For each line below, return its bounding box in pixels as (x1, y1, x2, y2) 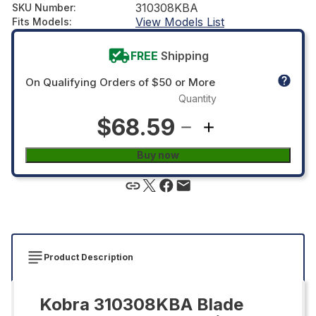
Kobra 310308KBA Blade (39, 293, 243, 315)
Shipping (160, 48, 209, 63)
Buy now (137, 148, 179, 161)
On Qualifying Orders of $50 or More (25, 75, 215, 89)
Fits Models (12, 15, 69, 28)
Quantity (178, 92, 217, 104)
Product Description (44, 251, 133, 262)
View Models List (135, 14, 224, 29)
